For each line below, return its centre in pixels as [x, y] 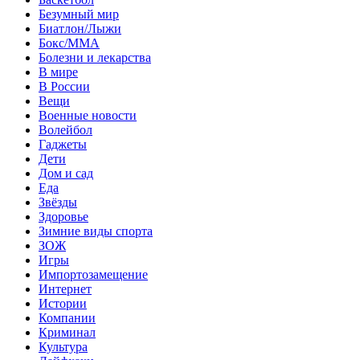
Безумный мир [79, 14]
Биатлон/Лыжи [80, 28]
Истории [63, 303]
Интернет [65, 288]
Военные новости [88, 115]
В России [64, 86]
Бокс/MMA [69, 43]
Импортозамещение [93, 274]
